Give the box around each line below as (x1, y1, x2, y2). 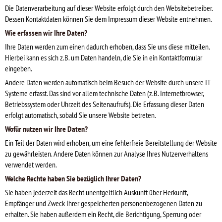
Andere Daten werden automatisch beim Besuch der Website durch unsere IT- (5, 77, 212, 87)
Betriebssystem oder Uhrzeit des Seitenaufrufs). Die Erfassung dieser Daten (5, 99, 204, 109)
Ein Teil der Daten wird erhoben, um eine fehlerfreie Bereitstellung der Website (5, 137, 217, 148)
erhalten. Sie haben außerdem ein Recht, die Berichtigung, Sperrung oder (5, 209, 201, 219)
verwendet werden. (5, 159, 57, 169)
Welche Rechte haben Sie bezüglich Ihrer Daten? (5, 173, 141, 183)
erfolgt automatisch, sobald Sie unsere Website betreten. (5, 110, 156, 120)
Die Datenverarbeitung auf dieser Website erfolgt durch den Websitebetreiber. (5, 2, 213, 13)
